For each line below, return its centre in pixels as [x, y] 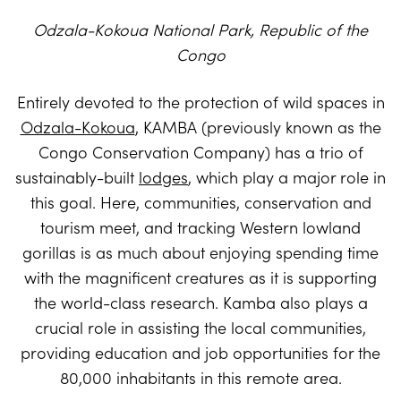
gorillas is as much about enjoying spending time [200, 252]
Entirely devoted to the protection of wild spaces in [200, 102]
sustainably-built [77, 177]
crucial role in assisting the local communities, [200, 328]
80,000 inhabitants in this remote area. [200, 378]
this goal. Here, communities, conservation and [200, 202]
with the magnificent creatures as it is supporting [200, 277]
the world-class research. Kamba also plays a [200, 303]
